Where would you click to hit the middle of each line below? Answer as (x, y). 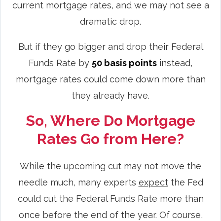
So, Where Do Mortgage (110, 120)
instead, (175, 63)
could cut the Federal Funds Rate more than (110, 198)
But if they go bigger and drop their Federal (110, 46)
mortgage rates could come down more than (110, 79)
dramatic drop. (110, 21)
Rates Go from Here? (110, 139)
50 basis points (124, 63)
